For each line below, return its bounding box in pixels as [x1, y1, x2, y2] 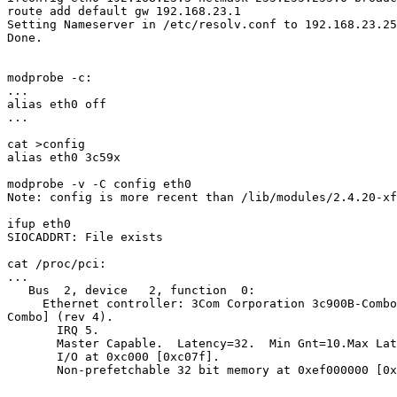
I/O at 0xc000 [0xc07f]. [7, 350, 220, 364]
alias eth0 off [7, 97, 106, 112]
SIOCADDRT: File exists [7, 230, 163, 245]
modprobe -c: [7, 71, 92, 85]
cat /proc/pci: [7, 257, 106, 271]
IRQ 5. [7, 323, 99, 338]
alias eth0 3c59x [7, 151, 121, 165]
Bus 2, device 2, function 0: [7, 284, 255, 298]
